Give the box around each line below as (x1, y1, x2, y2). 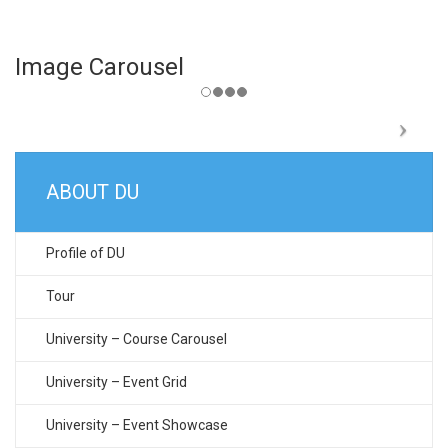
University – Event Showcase (46, 417, 228, 434)
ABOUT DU (46, 180, 139, 205)
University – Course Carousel (46, 331, 227, 348)
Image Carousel (15, 53, 184, 82)
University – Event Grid (46, 374, 187, 391)
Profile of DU (46, 245, 125, 262)
